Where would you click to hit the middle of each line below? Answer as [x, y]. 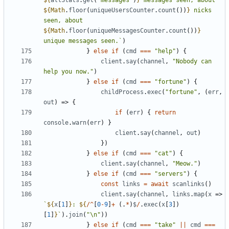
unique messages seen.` [83, 41]
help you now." [68, 72]
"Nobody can [192, 62]
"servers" [170, 174]
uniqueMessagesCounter [128, 31]
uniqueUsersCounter [122, 10]
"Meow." [185, 164]
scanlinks [188, 184]
